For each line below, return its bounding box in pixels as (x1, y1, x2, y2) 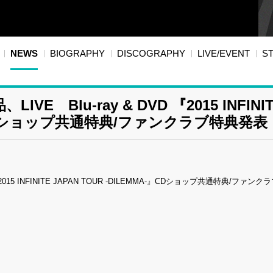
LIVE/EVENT (197, 48, 250, 59)
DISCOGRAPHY (117, 48, 185, 59)
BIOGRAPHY (50, 48, 105, 59)
